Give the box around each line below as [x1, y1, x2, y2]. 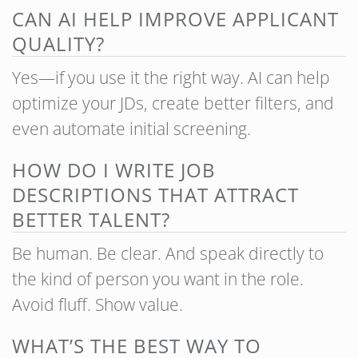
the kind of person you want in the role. [12, 268, 304, 290]
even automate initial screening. [12, 117, 251, 140]
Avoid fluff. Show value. [12, 293, 183, 316]
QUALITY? [12, 30, 105, 57]
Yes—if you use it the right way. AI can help [12, 66, 330, 89]
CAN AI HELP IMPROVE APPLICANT [12, 6, 339, 32]
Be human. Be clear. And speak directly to [12, 242, 324, 265]
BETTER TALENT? [12, 206, 170, 233]
